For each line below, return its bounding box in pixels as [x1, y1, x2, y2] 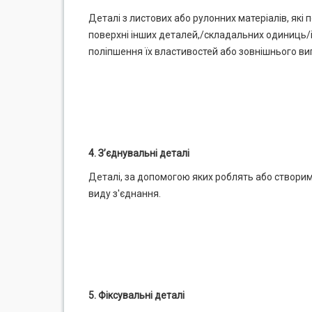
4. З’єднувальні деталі [88, 148, 189, 159]
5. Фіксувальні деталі [88, 290, 185, 301]
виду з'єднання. [88, 188, 161, 199]
